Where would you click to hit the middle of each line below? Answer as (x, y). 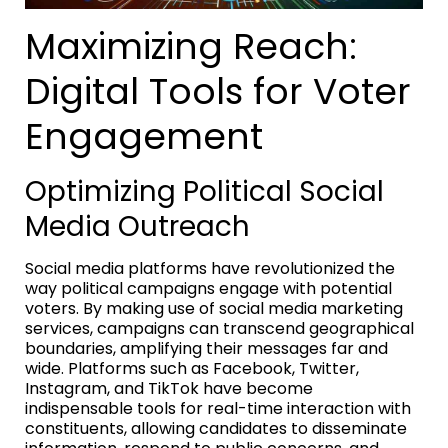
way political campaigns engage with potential (208, 288)
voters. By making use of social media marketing (214, 308)
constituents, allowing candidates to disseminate (216, 428)
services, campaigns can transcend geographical (219, 328)
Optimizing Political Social (204, 191)
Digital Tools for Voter (218, 91)
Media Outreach (137, 226)
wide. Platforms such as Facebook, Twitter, (192, 368)
